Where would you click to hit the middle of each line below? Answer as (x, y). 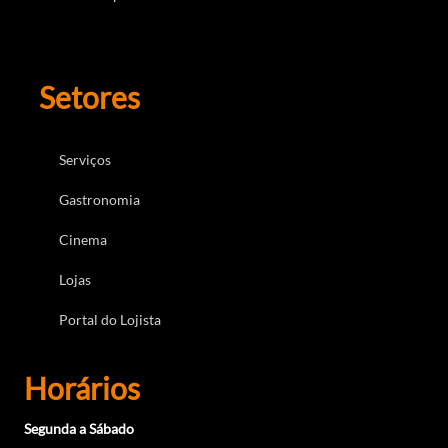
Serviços (85, 160)
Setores (89, 97)
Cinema (83, 240)
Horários (82, 388)
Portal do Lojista (110, 320)
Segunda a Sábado (79, 429)
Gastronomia (99, 200)
